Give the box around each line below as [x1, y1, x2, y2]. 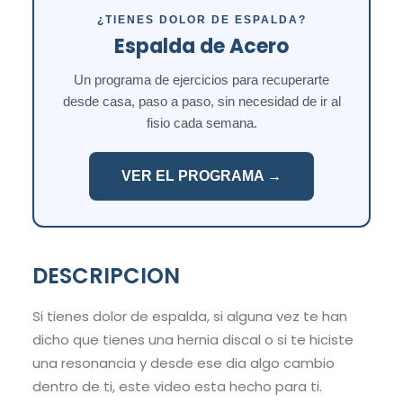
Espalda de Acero [114, 32, 289, 61]
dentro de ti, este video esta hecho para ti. [32, 377, 322, 397]
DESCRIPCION [32, 261, 180, 291]
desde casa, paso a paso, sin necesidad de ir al [62, 94, 341, 110]
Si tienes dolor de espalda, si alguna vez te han [32, 307, 347, 327]
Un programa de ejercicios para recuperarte [74, 72, 329, 88]
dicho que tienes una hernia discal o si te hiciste [32, 330, 354, 350]
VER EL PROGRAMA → [121, 168, 282, 184]
